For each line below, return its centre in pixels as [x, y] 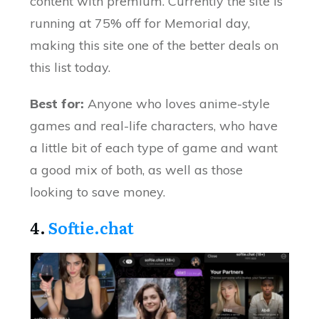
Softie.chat [91, 228]
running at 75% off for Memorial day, [140, 23]
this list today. [70, 68]
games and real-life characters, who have [154, 126]
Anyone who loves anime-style [177, 104]
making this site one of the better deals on [155, 46]
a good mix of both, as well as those [137, 170]
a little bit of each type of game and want [154, 148]
